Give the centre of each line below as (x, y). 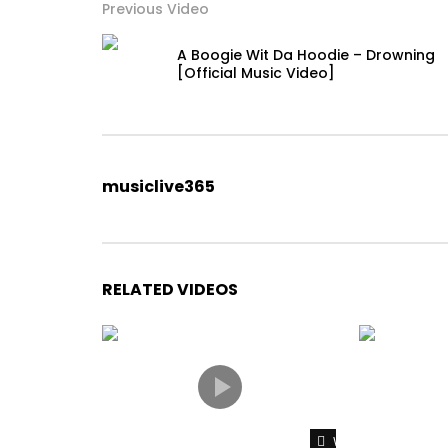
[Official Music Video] (256, 72)
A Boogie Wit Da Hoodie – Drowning (306, 54)
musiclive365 (158, 186)
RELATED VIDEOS (170, 289)
